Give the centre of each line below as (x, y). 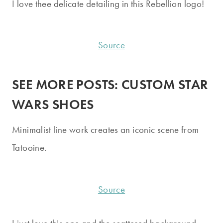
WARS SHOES (53, 104)
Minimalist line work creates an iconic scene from (106, 130)
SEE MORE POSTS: (67, 84)
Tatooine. (29, 148)
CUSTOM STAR (165, 84)
